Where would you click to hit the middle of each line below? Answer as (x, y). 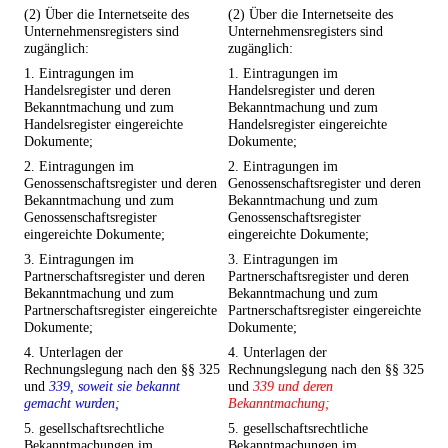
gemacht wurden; (72, 403)
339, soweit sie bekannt (114, 386)
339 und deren (293, 386)
